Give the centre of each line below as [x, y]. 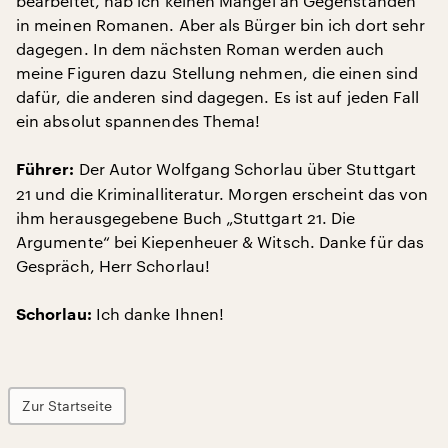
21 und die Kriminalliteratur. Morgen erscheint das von [222, 193]
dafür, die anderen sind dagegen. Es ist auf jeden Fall [218, 96]
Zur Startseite [67, 405]
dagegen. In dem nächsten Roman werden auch [200, 48]
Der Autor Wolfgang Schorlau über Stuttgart [245, 168]
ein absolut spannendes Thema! [138, 120]
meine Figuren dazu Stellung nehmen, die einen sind [217, 72]
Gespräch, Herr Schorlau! [113, 265]
